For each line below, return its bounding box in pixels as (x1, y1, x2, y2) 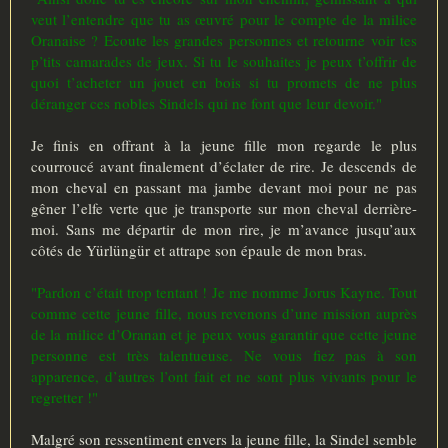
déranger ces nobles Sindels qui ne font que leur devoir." (31, 93, 382, 114)
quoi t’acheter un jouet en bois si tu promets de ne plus (31, 72, 417, 93)
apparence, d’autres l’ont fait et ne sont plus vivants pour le (31, 366, 417, 387)
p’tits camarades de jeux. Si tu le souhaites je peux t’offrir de (31, 51, 417, 72)
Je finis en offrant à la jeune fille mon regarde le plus (31, 135, 417, 156)
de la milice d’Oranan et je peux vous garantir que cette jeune (31, 324, 417, 345)
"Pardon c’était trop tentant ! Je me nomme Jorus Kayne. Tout (31, 282, 417, 303)
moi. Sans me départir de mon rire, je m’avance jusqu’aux (31, 219, 417, 240)
